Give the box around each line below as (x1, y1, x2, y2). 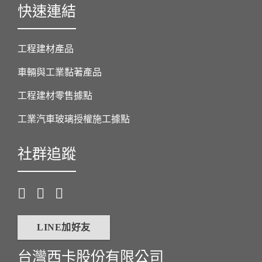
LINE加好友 (37, 222, 91, 232)
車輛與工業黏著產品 (18, 67, 102, 77)
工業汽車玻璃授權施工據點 (18, 114, 130, 124)
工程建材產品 (18, 44, 74, 54)
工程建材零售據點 (18, 91, 92, 101)
